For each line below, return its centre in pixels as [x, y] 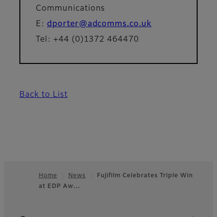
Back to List [44, 95]
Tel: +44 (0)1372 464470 [88, 40]
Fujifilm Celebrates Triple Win [145, 176]
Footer [23, 192]
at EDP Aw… [60, 187]
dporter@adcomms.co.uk [99, 24]
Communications [71, 9]
